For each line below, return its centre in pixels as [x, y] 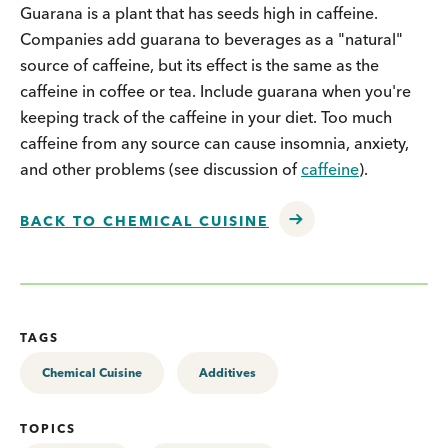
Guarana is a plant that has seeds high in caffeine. [199, 13]
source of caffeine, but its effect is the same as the [199, 65]
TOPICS [48, 428]
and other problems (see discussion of [160, 169]
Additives [227, 372]
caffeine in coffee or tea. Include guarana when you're [215, 91]
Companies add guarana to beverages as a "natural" [211, 39]
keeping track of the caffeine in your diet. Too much [206, 117]
